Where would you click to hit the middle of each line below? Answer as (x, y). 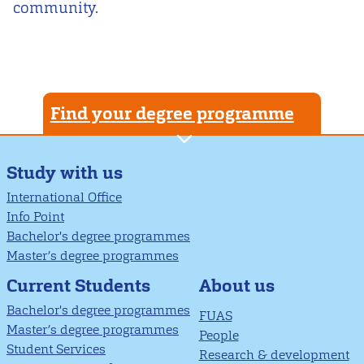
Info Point (35, 216)
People (219, 335)
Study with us (65, 173)
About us (236, 285)
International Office (64, 197)
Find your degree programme (172, 114)
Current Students (78, 286)
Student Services (56, 349)
